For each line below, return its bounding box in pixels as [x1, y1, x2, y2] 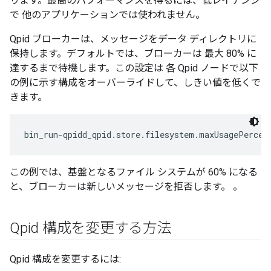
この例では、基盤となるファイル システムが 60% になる [10, 166, 258, 178]
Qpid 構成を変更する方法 [10, 220, 172, 237]
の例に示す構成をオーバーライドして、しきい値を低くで [10, 77, 261, 88]
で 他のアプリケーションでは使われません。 [10, 9, 205, 21]
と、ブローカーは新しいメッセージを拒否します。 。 [10, 181, 243, 192]
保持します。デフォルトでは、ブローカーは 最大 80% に [10, 48, 256, 59]
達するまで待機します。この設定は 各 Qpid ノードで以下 [10, 62, 258, 74]
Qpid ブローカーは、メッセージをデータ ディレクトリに [10, 33, 256, 45]
